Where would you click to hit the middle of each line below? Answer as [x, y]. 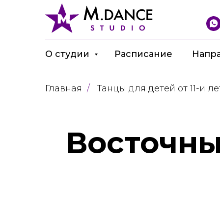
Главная [64, 88]
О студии [69, 54]
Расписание [143, 54]
